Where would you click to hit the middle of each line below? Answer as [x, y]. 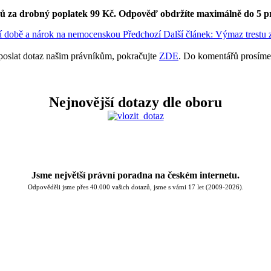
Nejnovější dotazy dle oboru [135, 102]
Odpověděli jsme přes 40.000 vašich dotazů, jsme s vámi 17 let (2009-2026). [135, 188]
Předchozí [142, 34]
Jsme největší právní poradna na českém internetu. [135, 175]
